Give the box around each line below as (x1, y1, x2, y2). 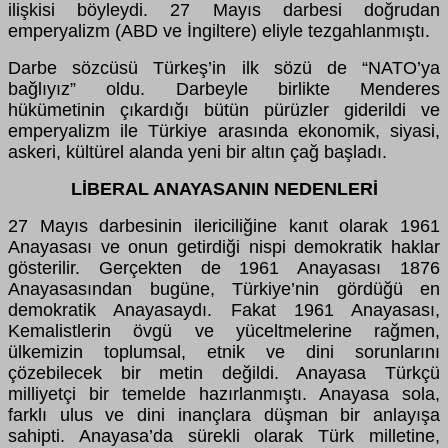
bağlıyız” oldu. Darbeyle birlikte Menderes (8, 79, 440, 100)
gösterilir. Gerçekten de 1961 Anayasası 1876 (8, 258, 440, 279)
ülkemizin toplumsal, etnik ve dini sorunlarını (8, 342, 440, 363)
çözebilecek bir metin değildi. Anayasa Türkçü (8, 363, 440, 384)
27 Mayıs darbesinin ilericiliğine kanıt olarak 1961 (8, 216, 440, 237)
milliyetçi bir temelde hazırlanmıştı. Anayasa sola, (8, 384, 440, 405)
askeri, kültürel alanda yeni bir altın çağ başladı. (8, 142, 387, 163)
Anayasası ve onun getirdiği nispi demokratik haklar (8, 237, 440, 258)
